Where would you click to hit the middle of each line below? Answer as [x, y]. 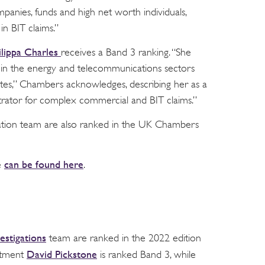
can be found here [44, 164]
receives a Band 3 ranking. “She [126, 52]
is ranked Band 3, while [146, 255]
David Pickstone [62, 254]
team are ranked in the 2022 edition [124, 238]
